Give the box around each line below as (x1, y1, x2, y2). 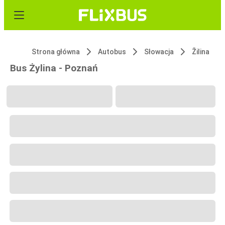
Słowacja (144, 48, 174, 56)
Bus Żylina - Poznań (10, 62, 98, 74)
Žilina (192, 48, 209, 56)
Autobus (98, 48, 126, 56)
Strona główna (32, 48, 80, 56)
